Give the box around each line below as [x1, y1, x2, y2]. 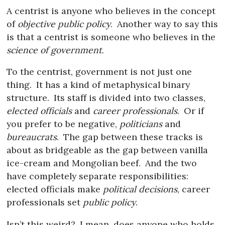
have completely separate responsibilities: [7, 170, 189, 182]
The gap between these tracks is [60, 131, 203, 143]
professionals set [7, 196, 83, 208]
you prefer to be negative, [7, 118, 120, 130]
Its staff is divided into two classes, [51, 92, 205, 104]
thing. [7, 79, 32, 91]
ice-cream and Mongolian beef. [7, 157, 141, 169]
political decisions [103, 183, 178, 195]
